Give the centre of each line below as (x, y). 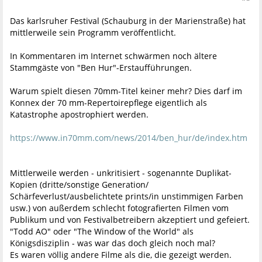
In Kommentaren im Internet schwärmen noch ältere (113, 56)
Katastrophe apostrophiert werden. (79, 115)
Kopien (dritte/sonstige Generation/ (79, 185)
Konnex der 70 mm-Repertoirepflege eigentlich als (108, 103)
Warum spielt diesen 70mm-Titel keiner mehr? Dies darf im (126, 91)
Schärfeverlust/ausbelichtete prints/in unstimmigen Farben (127, 196)
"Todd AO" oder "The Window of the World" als (102, 232)
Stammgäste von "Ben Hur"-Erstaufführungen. (101, 68)
